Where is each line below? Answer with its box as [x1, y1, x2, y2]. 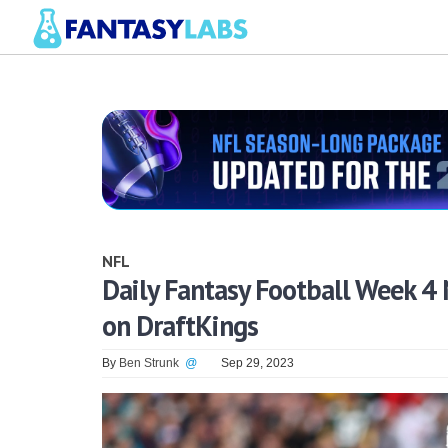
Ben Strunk [119, 355, 179, 370]
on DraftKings [102, 306, 258, 344]
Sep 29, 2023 [221, 355, 294, 370]
